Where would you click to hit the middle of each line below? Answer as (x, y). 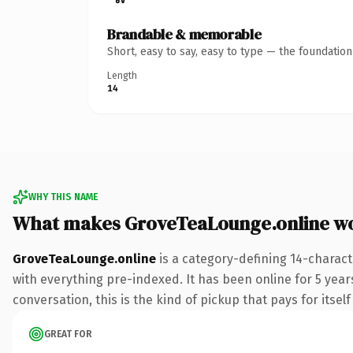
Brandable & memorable (184, 34)
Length (122, 75)
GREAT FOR (68, 334)
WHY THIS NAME (63, 197)
